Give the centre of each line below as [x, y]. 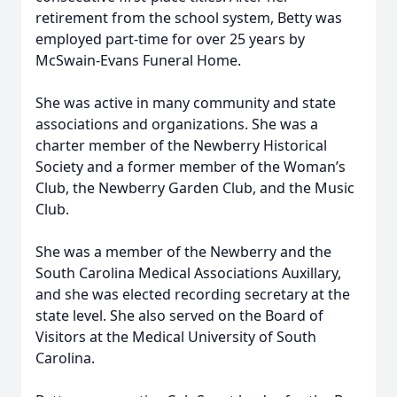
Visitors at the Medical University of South [176, 337]
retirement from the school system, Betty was [189, 18]
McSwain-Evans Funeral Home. [138, 60]
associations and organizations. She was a [177, 124]
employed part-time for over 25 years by [170, 39]
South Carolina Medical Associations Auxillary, [188, 273]
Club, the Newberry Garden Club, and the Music [195, 188]
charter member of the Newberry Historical [181, 145]
